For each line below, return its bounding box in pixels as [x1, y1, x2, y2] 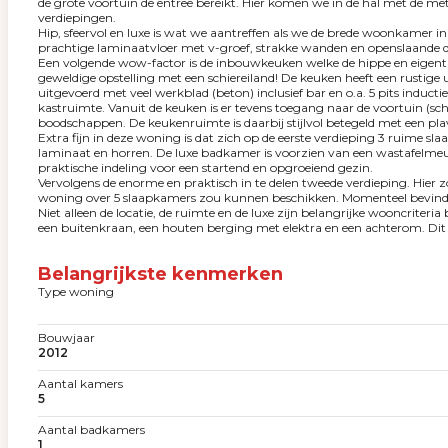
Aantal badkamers [38, 422, 145, 437]
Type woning [38, 284, 114, 299]
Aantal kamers [38, 376, 123, 391]
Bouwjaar [38, 330, 95, 345]
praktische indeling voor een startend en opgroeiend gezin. [38, 160, 373, 175]
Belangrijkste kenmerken [38, 263, 283, 285]
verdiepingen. [38, 10, 116, 25]
